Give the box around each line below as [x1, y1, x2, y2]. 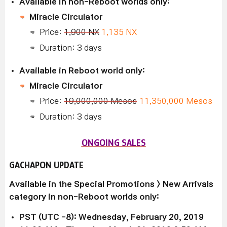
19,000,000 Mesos [64, 96, 137, 105]
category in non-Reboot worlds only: [9, 192, 159, 201]
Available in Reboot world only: [19, 66, 145, 74]
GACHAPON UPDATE [9, 159, 84, 170]
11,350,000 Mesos [139, 96, 212, 105]
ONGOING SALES [81, 137, 146, 148]
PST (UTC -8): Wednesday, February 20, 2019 [19, 212, 204, 221]
